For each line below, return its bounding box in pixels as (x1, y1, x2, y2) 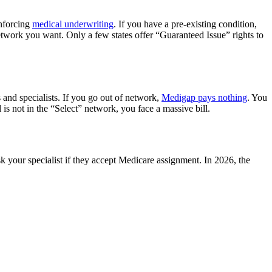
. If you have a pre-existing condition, (114, 18, 257, 29)
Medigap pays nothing (161, 92, 247, 103)
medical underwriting (32, 18, 114, 29)
